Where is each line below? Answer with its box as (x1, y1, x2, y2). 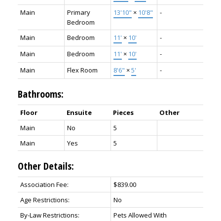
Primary (67, 8, 90, 17)
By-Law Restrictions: (20, 211, 79, 220)
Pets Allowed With (113, 211, 167, 220)
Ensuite (66, 108, 92, 117)
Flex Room (67, 66, 98, 75)
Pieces (112, 108, 134, 117)
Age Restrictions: (20, 195, 70, 205)
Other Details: (17, 159, 74, 173)
